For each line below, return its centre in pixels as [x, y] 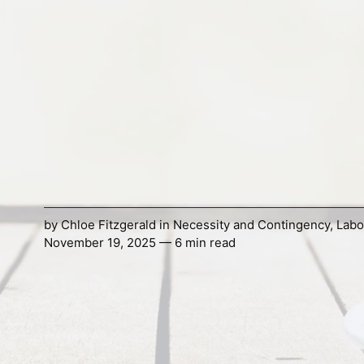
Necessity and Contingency [251, 225]
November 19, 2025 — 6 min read [139, 243]
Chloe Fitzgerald [108, 225]
